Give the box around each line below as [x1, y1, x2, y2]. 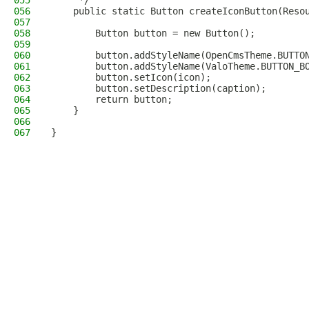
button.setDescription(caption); [51, 83, 266, 94]
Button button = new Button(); [51, 28, 255, 39]
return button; [51, 94, 172, 105]
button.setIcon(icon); [51, 72, 211, 83]
